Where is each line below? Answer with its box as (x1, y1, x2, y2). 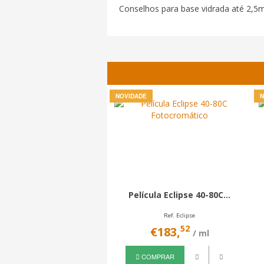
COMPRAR (138, 251, 173, 261)
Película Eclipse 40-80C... (127, 189, 229, 200)
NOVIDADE (114, 92, 146, 100)
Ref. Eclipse (162, 212, 194, 219)
